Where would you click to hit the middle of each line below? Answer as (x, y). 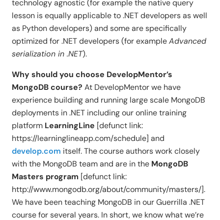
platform (28, 126)
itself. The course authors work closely (130, 151)
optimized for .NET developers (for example (90, 41)
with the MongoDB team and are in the (82, 164)
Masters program (45, 177)
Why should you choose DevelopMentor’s (92, 75)
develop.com (36, 151)
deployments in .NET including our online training (99, 113)
